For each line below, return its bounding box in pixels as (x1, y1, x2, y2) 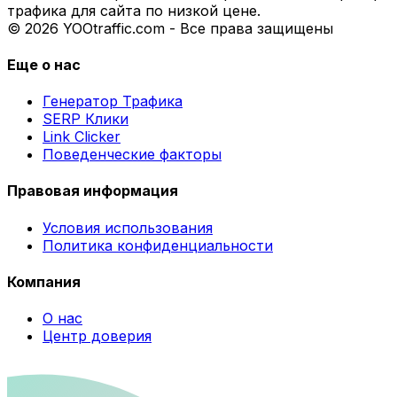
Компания (7, 272, 81, 291)
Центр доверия (43, 327, 152, 346)
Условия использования (43, 218, 213, 237)
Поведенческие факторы (43, 145, 222, 164)
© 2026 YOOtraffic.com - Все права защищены (7, 19, 333, 37)
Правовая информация (7, 182, 178, 200)
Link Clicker (43, 128, 121, 146)
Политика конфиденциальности (43, 236, 273, 254)
